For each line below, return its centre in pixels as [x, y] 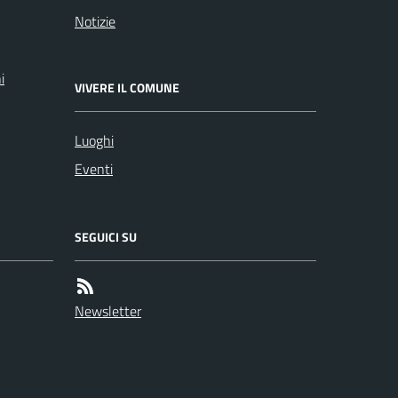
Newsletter [108, 311]
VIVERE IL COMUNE [127, 88]
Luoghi [94, 140]
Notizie [95, 21]
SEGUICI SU [106, 237]
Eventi [94, 169]
